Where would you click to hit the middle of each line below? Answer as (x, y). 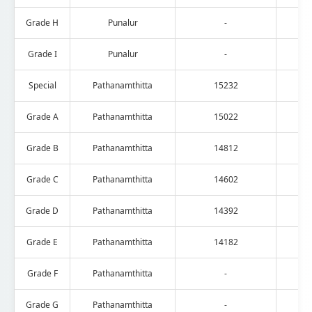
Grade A (42, 116)
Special (42, 85)
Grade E (42, 242)
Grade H (42, 22)
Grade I (42, 54)
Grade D (42, 210)
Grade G (42, 304)
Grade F (42, 273)
